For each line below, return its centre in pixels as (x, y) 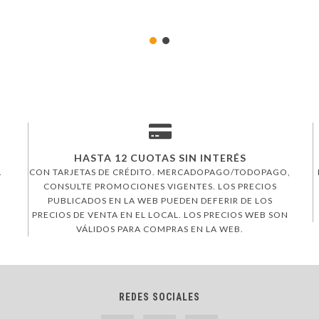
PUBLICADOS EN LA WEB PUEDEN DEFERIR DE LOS (160, 200)
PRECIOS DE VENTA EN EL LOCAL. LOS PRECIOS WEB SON (160, 214)
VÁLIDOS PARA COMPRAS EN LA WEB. (160, 229)
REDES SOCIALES (159, 297)
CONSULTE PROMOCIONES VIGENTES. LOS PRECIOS (160, 186)
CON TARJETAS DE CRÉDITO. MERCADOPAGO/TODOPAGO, (160, 172)
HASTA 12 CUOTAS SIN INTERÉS (160, 157)
